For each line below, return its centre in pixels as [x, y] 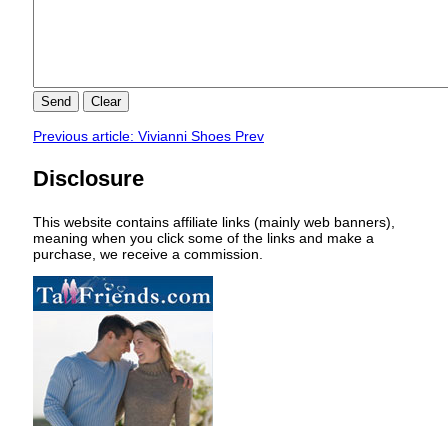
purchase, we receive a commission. [148, 254]
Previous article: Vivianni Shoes [134, 136]
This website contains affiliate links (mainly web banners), [214, 222]
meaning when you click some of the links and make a [203, 238]
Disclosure [88, 179]
